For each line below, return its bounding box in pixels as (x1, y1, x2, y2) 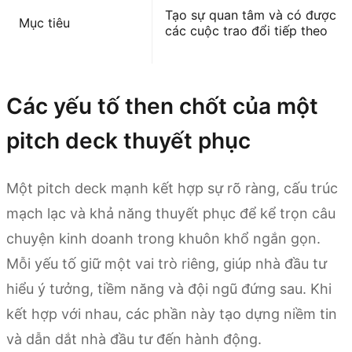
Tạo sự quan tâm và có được (165, 6, 336, 23)
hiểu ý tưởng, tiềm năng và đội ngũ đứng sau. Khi (6, 280, 332, 297)
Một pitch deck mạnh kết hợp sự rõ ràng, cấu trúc (6, 179, 338, 196)
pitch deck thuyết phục (6, 126, 251, 154)
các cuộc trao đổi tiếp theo (165, 22, 328, 38)
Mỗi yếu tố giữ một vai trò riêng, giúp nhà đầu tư (6, 255, 327, 272)
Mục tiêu (19, 14, 70, 31)
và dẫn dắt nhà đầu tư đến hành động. (6, 330, 262, 347)
